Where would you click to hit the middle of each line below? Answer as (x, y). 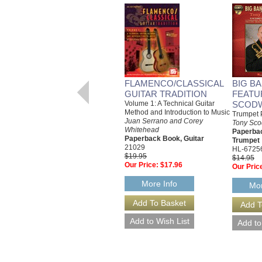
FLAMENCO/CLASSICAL (174, 83)
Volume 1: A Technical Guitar (170, 103)
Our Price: (142, 165)
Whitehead (142, 130)
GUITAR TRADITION (166, 94)
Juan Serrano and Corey (164, 121)
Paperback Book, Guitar (164, 138)
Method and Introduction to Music (177, 112)
